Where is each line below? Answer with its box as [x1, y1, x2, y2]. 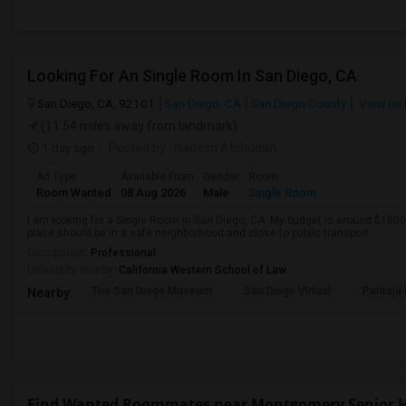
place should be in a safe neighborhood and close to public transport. [27, 227, 372, 239]
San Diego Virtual [244, 285, 331, 297]
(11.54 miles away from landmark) [38, 119, 237, 133]
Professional [91, 246, 156, 259]
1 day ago [39, 140, 94, 155]
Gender [203, 170, 239, 183]
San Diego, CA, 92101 [37, 96, 155, 111]
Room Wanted [36, 186, 111, 199]
